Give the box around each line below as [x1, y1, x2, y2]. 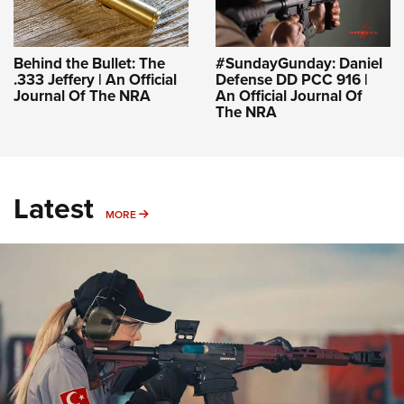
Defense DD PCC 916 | [216, 68, 368, 91]
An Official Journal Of [216, 84, 363, 107]
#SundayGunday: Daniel [216, 51, 382, 75]
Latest [14, 186, 94, 230]
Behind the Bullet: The [14, 51, 165, 75]
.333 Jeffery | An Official [14, 68, 177, 91]
